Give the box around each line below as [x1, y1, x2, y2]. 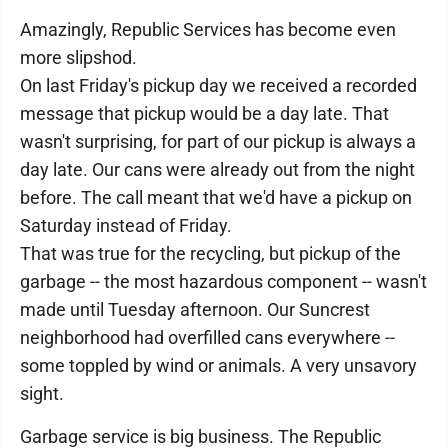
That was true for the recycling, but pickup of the [20, 243, 401, 264]
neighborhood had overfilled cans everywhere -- [20, 327, 395, 348]
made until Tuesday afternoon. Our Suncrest [20, 299, 370, 320]
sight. [20, 383, 64, 404]
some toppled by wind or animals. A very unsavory [20, 355, 417, 376]
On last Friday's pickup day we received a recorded [20, 75, 417, 96]
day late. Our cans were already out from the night [20, 159, 415, 180]
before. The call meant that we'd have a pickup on [20, 187, 412, 208]
